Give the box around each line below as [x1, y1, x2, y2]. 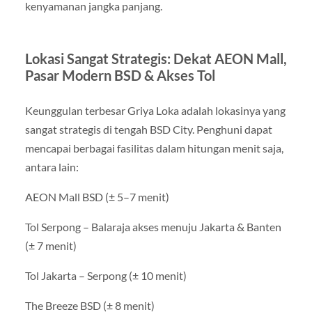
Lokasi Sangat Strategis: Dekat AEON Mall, [24, 49, 287, 67]
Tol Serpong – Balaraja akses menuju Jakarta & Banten [24, 220, 281, 234]
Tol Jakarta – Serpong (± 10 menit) [24, 269, 187, 283]
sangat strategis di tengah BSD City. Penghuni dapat [24, 122, 272, 136]
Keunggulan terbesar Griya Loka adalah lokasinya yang [24, 103, 286, 117]
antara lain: [24, 159, 79, 173]
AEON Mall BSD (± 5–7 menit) [24, 190, 169, 204]
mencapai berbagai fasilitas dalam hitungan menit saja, [24, 141, 283, 155]
